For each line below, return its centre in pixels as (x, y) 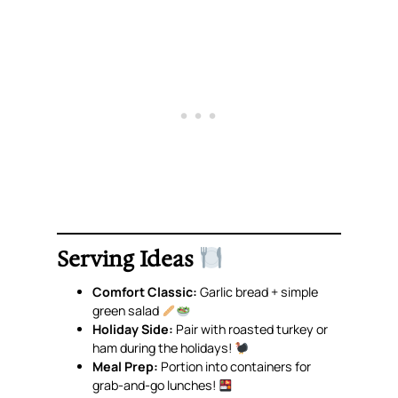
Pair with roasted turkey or (251, 330)
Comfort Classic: (145, 292)
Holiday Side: (133, 330)
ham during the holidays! (164, 348)
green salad (127, 311)
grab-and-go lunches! (156, 386)
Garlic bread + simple (258, 292)
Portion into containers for (235, 367)
